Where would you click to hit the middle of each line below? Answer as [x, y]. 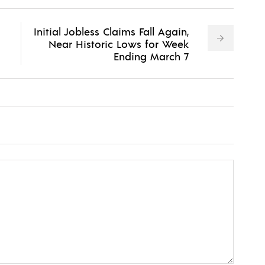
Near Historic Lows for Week [118, 44]
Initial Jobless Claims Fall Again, [111, 31]
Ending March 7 [151, 56]
